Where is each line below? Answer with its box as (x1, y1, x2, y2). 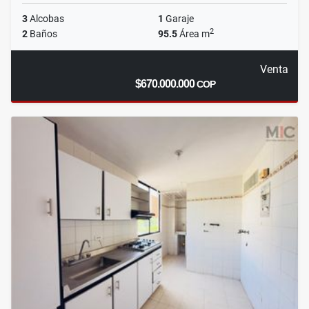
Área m (177, 28, 210, 40)
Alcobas (28, 13, 64, 25)
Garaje (163, 13, 194, 25)
